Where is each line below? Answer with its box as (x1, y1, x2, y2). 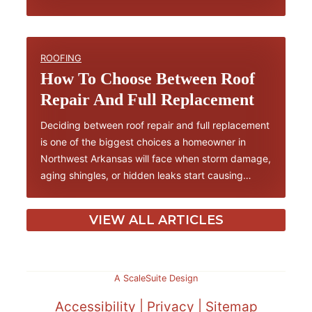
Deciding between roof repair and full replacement (40, 118, 270, 131)
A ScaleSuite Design (114, 273, 198, 283)
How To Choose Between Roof (40, 69, 255, 88)
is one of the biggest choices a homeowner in (40, 135, 246, 148)
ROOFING (40, 52, 81, 63)
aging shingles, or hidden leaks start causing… (40, 169, 251, 181)
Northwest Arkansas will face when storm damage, (40, 152, 271, 164)
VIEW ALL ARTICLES (88, 212, 224, 228)
